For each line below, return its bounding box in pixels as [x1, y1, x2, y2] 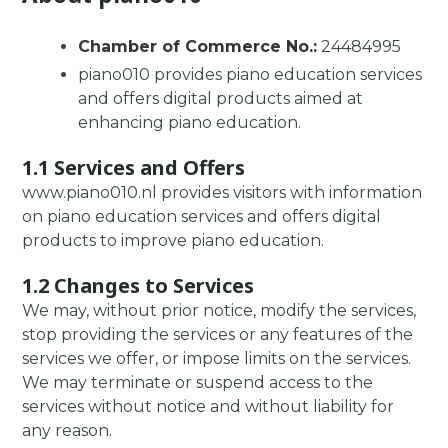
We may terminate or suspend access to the [22, 373, 374, 393]
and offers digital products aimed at [78, 89, 364, 109]
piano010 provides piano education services [78, 65, 423, 85]
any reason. [22, 421, 113, 441]
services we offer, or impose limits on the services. [22, 349, 412, 369]
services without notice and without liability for [22, 397, 395, 417]
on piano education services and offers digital [22, 207, 382, 227]
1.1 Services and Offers [22, 153, 246, 181]
